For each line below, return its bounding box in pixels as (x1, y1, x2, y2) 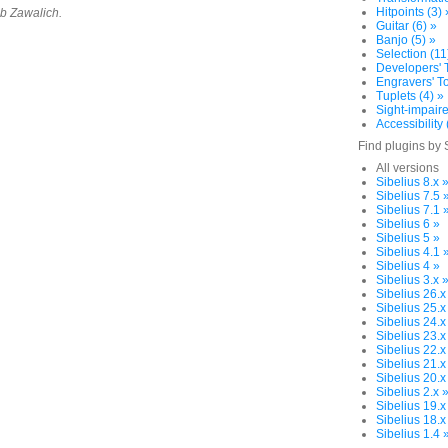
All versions (376, 161, 439, 175)
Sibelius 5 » (376, 231, 440, 245)
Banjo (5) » (376, 33, 436, 47)
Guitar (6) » (376, 19, 437, 33)
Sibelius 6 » (376, 217, 440, 231)
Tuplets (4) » (376, 89, 444, 103)
